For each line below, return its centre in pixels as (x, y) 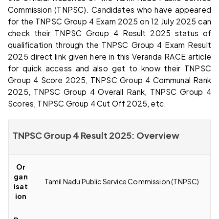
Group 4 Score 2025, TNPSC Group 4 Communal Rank (109, 80)
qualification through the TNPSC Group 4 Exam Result (109, 44)
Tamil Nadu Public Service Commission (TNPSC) (122, 181)
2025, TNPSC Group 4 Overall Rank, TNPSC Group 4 (109, 91)
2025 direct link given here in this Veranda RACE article (109, 56)
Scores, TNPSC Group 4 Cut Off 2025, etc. (87, 103)
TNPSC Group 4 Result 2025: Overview (96, 135)
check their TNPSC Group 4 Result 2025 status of (109, 33)
